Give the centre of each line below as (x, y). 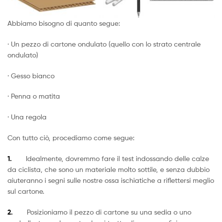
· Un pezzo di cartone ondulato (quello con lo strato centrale (104, 44)
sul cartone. (26, 191)
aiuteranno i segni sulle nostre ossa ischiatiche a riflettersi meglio (111, 180)
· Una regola (27, 117)
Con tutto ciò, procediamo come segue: (71, 137)
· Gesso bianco (31, 75)
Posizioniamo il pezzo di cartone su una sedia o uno (102, 212)
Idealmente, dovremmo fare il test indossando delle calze (111, 158)
